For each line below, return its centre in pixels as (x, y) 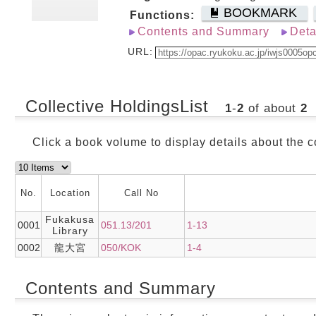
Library (70, 231)
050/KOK (121, 248)
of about (272, 108)
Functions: (162, 15)
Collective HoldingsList (117, 106)
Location (70, 193)
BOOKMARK (260, 13)
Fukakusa (70, 219)
